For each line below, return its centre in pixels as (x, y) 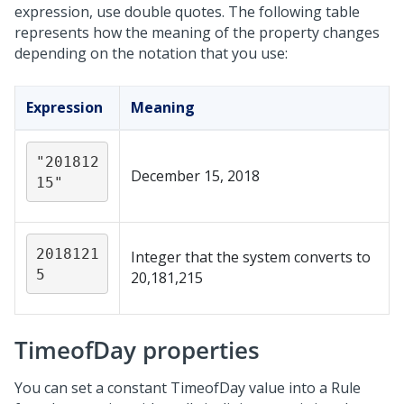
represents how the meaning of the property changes (197, 32)
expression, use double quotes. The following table (187, 12)
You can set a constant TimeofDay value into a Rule (188, 388)
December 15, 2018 (195, 176)
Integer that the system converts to (251, 257)
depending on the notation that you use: (151, 53)
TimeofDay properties (137, 350)
